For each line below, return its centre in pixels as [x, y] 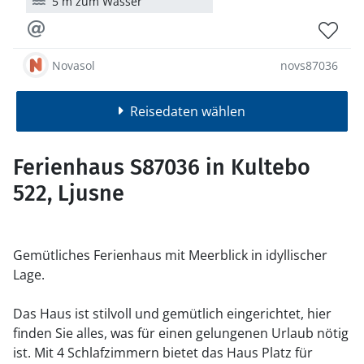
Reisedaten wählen [187, 111]
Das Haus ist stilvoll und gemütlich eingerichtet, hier [172, 314]
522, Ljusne [69, 193]
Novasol [74, 65]
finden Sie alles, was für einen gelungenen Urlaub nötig [181, 333]
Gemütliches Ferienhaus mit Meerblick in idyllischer [170, 255]
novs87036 [309, 65]
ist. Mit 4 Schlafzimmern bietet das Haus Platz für [163, 353]
